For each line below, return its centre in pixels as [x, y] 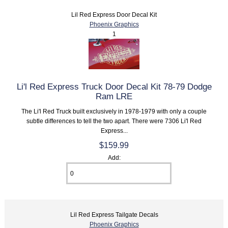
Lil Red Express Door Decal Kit [114, 15]
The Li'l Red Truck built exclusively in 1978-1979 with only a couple [114, 111]
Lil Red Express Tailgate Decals [114, 215]
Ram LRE [114, 96]
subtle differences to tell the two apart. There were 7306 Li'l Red [114, 121]
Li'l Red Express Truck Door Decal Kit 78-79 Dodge [114, 87]
